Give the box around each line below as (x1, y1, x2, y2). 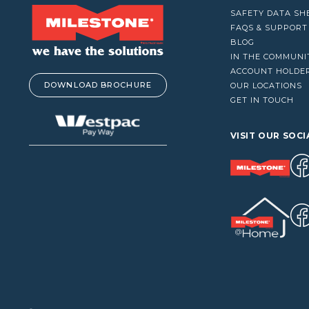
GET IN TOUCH (230, 95, 294, 105)
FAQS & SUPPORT (230, 23, 308, 32)
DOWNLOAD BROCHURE (44, 79, 152, 90)
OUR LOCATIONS (230, 81, 302, 90)
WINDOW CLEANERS (32, 22, 121, 32)
